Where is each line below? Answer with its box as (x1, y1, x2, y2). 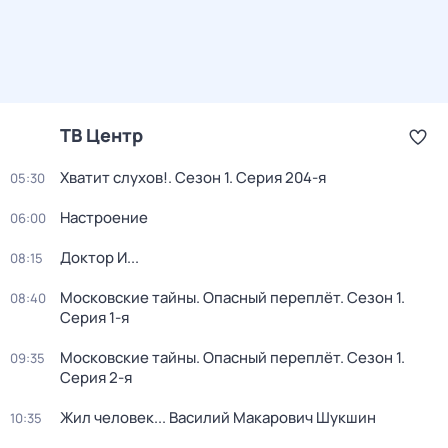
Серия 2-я (60, 367, 132, 388)
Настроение (60, 207, 148, 228)
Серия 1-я (60, 307, 129, 328)
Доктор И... (60, 247, 139, 268)
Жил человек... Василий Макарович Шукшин (60, 407, 376, 428)
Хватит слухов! (60, 167, 168, 188)
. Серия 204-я (229, 167, 326, 188)
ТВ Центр (60, 123, 143, 147)
